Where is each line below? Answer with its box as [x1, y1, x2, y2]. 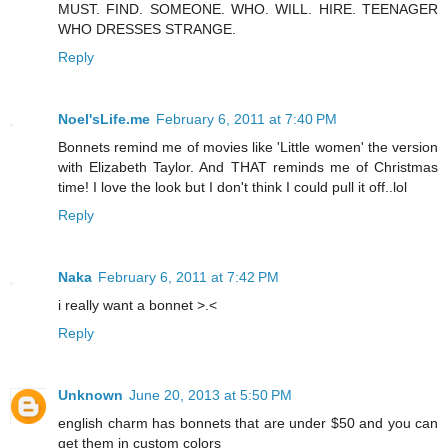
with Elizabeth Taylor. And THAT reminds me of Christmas [58, 158, 438, 175]
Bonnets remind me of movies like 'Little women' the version [58, 138, 438, 155]
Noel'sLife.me [58, 110, 150, 127]
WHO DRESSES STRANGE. [58, 20, 236, 37]
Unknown [58, 386, 123, 403]
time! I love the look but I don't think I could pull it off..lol [58, 178, 407, 195]
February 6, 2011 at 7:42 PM [98, 268, 279, 285]
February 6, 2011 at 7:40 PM [156, 110, 337, 127]
